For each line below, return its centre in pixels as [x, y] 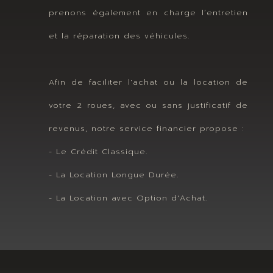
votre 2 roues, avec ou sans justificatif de [148, 105]
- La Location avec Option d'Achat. [128, 197]
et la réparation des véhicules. [119, 35]
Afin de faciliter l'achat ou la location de [148, 82]
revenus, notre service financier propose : [146, 128]
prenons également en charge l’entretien [148, 12]
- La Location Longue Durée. [114, 174]
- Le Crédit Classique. [98, 151]
